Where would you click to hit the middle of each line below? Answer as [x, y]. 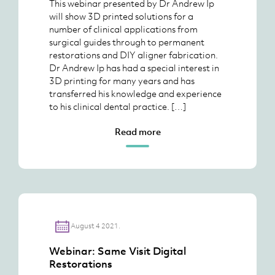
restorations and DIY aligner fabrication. [134, 55]
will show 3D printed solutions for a [121, 16]
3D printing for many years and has [122, 80]
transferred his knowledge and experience [135, 93]
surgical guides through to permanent [127, 42]
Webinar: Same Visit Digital [118, 251]
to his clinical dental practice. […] [118, 106]
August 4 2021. [95, 226]
